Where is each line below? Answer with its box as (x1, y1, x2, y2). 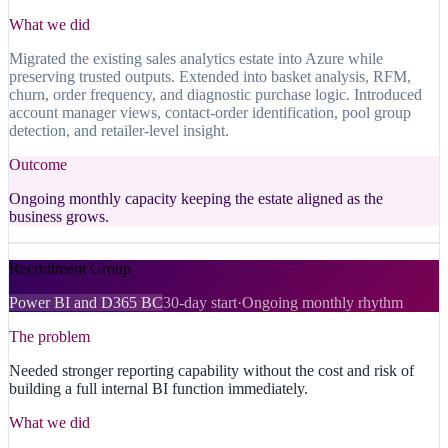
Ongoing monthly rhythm (242, 294, 403, 312)
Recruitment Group (9, 260, 131, 278)
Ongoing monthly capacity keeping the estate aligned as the (9, 190, 383, 208)
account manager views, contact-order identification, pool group (9, 104, 411, 122)
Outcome (9, 156, 67, 174)
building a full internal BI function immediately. (9, 380, 308, 398)
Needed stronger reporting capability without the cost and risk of (9, 362, 414, 380)
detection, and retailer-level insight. (9, 122, 229, 140)
